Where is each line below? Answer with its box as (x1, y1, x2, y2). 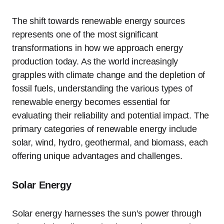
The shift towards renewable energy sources (12, 15, 185, 26)
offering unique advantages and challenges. (12, 150, 182, 161)
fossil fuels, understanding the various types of (12, 83, 192, 93)
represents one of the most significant (12, 29, 158, 39)
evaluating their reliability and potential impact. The (12, 110, 209, 120)
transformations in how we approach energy (12, 42, 183, 53)
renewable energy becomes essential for (12, 96, 170, 107)
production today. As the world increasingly (12, 56, 178, 66)
